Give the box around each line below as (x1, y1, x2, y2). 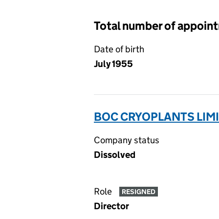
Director (94, 200, 129, 212)
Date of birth (94, 44, 144, 55)
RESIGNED (121, 187, 155, 197)
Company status (94, 134, 159, 146)
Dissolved (94, 149, 135, 160)
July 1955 (94, 58, 133, 69)
